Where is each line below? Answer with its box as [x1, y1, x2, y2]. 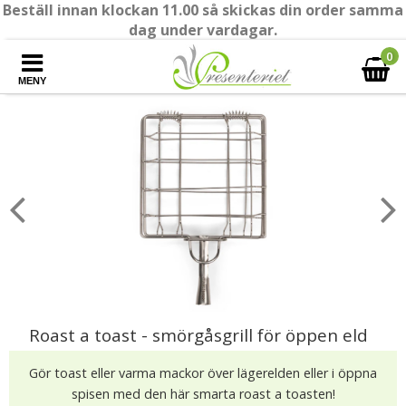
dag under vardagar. [129, 20, 277, 40]
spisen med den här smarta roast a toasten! [71, 385, 335, 402]
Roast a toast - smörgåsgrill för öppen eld [29, 324, 368, 346]
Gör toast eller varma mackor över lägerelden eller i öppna [29, 364, 377, 382]
